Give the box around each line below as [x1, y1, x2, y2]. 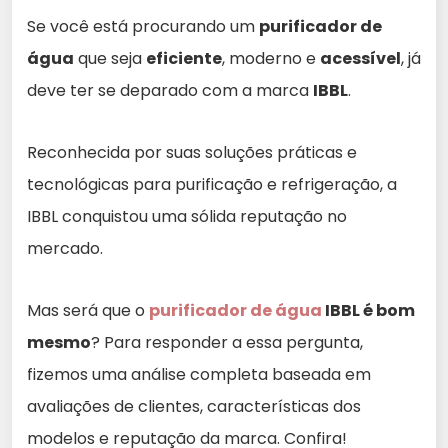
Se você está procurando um [27, 15, 259, 39]
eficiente [146, 47, 222, 71]
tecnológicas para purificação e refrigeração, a [27, 173, 397, 197]
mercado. [27, 237, 103, 261]
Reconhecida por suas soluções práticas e [27, 141, 357, 165]
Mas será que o [27, 299, 149, 323]
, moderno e [222, 47, 320, 71]
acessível [320, 47, 401, 71]
